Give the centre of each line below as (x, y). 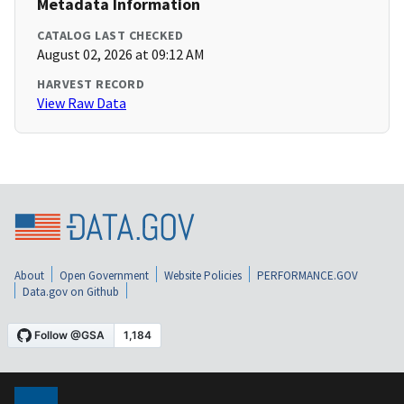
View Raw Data (82, 103)
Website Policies (203, 275)
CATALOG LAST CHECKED (110, 36)
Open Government (104, 275)
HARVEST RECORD (91, 84)
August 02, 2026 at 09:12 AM (121, 55)
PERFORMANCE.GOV (308, 275)
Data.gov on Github (71, 291)
